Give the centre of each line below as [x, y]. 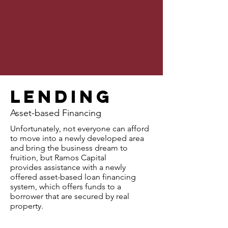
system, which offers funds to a [66, 187]
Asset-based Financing [56, 113]
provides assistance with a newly [68, 167]
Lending [61, 96]
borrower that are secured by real [70, 196]
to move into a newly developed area [77, 138]
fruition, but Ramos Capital [58, 158]
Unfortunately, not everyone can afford [80, 129]
